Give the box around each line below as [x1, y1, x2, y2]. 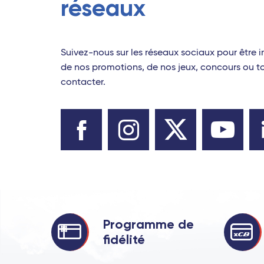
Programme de [103, 216, 194, 232]
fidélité [103, 231, 145, 247]
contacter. [61, 77, 105, 87]
